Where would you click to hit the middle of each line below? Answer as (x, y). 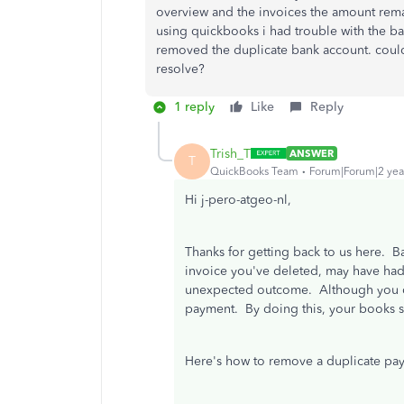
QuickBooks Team (254, 171)
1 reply (194, 107)
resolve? (180, 69)
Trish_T (230, 153)
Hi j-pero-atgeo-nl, (238, 200)
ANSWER (312, 153)
